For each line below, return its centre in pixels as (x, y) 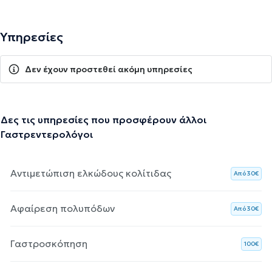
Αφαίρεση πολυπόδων (63, 208)
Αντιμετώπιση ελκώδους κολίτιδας (91, 173)
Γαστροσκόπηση (49, 243)
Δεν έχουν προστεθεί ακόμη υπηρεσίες (109, 69)
